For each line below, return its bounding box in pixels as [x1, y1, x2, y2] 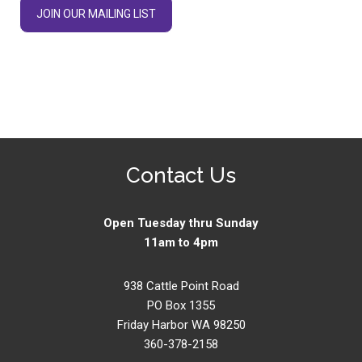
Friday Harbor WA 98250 [116, 318, 246, 333]
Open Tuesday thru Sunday [103, 216, 259, 231]
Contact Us [126, 163, 236, 188]
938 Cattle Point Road [123, 279, 239, 294]
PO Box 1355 [147, 298, 215, 314]
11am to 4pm [144, 235, 218, 250]
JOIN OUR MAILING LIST [36, 7, 156, 21]
